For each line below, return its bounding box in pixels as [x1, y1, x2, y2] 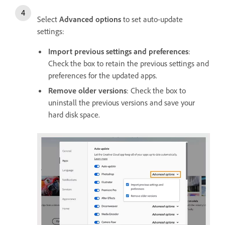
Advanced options [59, 14, 121, 25]
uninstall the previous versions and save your [48, 97, 195, 108]
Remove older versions [48, 85, 127, 96]
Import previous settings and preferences [48, 46, 188, 57]
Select [37, 14, 59, 25]
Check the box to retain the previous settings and [48, 58, 209, 69]
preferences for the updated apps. [48, 70, 157, 81]
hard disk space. [48, 109, 100, 120]
